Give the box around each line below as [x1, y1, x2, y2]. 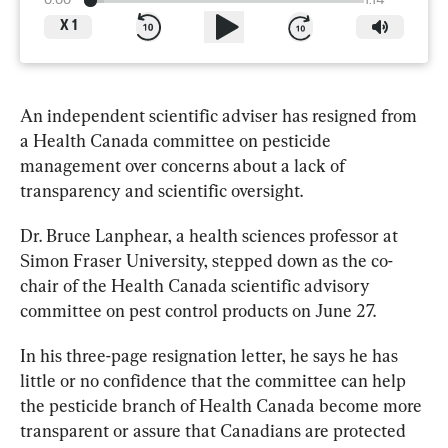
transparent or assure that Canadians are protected [20, 419, 410, 441]
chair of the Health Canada [20, 274, 231, 296]
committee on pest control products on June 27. [20, 299, 376, 321]
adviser [222, 104, 278, 126]
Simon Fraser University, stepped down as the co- [20, 249, 393, 271]
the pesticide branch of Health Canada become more [20, 394, 426, 416]
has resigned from [278, 104, 421, 126]
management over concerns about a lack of [20, 154, 349, 176]
